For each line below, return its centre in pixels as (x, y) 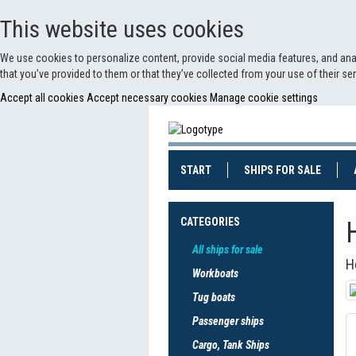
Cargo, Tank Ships (231, 345)
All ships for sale (228, 250)
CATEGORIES (210, 222)
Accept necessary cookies (148, 98)
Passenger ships (228, 321)
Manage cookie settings (264, 98)
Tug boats (214, 297)
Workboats (215, 273)
